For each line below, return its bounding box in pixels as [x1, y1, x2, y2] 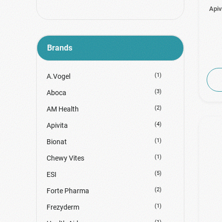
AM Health [46, 105, 79, 113]
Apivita [46, 121, 68, 130]
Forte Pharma [46, 187, 89, 195]
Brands [47, 43, 72, 53]
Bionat [46, 138, 67, 146]
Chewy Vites [46, 154, 84, 163]
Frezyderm [46, 203, 79, 212]
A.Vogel [46, 72, 70, 81]
